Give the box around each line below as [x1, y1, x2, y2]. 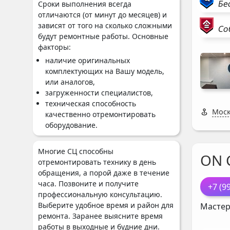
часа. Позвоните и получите [38, 179, 139, 188]
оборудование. [45, 120, 98, 130]
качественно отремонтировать [45, 109, 156, 119]
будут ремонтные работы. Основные [38, 31, 168, 41]
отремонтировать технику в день [38, 157, 156, 167]
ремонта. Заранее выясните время [38, 211, 163, 221]
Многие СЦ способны [38, 146, 113, 156]
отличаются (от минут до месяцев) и [38, 10, 167, 20]
